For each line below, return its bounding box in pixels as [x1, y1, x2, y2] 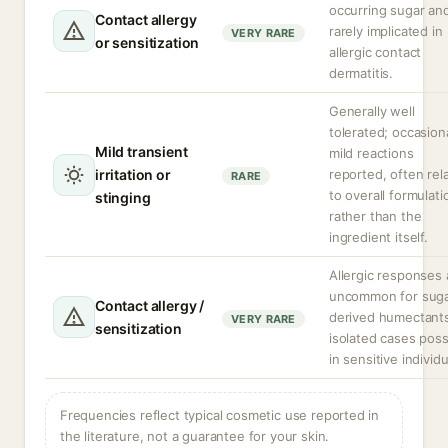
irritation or [95, 166, 171, 183]
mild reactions [329, 145, 414, 161]
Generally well [329, 103, 415, 119]
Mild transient [95, 143, 188, 160]
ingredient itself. [329, 229, 428, 245]
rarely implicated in [329, 23, 443, 39]
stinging [95, 189, 151, 206]
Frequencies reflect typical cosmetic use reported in [60, 407, 380, 423]
